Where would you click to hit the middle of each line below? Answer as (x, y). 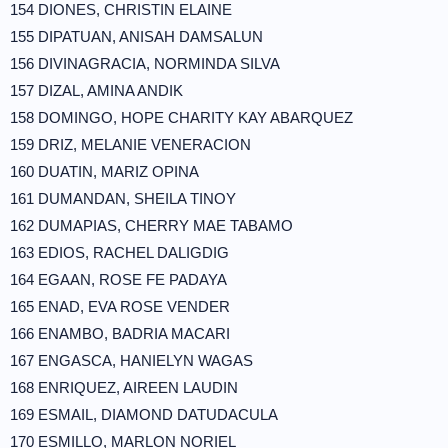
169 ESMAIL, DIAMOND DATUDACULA (144, 414)
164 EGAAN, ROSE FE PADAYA (118, 279)
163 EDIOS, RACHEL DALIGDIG (119, 252)
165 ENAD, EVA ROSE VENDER (120, 306)
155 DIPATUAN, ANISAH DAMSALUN (136, 36)
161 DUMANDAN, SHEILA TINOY (123, 198)
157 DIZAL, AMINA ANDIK (96, 90)
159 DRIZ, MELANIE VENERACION (130, 144)
